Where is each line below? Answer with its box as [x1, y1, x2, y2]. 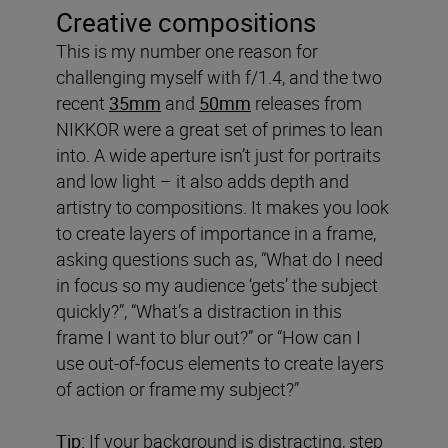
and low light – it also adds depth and [56, 168, 349, 193]
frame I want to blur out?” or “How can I [56, 324, 361, 349]
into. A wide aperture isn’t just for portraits [56, 142, 381, 167]
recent [56, 90, 109, 115]
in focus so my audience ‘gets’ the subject [56, 272, 378, 297]
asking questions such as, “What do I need [56, 246, 383, 271]
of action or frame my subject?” [56, 376, 299, 401]
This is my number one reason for [56, 38, 318, 63]
